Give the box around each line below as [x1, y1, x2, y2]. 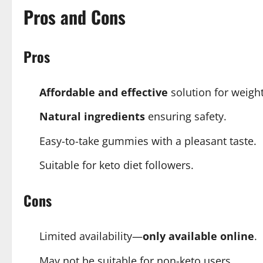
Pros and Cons [23, 3, 126, 30]
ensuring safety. [145, 109, 227, 123]
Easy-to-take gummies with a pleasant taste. [39, 133, 257, 148]
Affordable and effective [39, 85, 168, 99]
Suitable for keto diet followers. [39, 158, 194, 172]
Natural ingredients [39, 109, 145, 123]
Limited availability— [39, 229, 143, 243]
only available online [143, 229, 254, 243]
